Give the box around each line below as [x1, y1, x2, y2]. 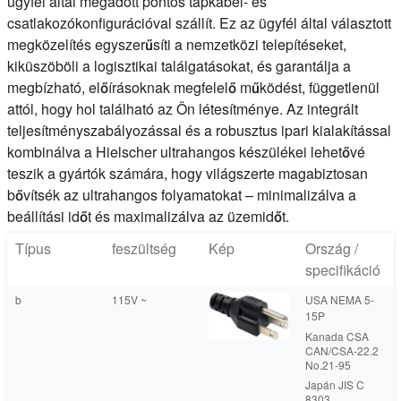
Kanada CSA [305, 328, 369, 344]
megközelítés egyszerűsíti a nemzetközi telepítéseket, [7, 34, 346, 55]
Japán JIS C [305, 377, 364, 392]
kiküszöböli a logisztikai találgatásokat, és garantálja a [7, 55, 351, 76]
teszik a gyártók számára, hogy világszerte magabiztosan [7, 163, 368, 183]
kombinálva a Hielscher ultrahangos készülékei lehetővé [7, 141, 365, 162]
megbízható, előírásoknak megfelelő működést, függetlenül [7, 77, 380, 98]
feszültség [112, 238, 176, 259]
